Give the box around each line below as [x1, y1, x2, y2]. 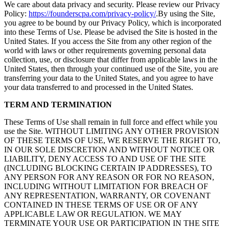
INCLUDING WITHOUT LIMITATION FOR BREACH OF [4, 182, 208, 191]
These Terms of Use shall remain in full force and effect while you [4, 118, 217, 127]
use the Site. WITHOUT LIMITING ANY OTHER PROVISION [4, 127, 219, 136]
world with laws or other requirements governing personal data [4, 46, 206, 55]
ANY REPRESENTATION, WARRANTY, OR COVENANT [4, 191, 211, 200]
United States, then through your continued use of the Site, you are [4, 64, 218, 74]
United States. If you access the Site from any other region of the [4, 37, 212, 46]
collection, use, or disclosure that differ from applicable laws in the [4, 55, 217, 64]
